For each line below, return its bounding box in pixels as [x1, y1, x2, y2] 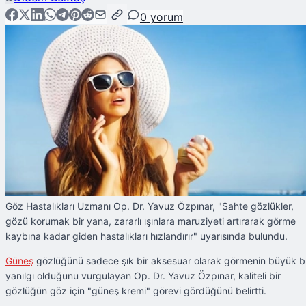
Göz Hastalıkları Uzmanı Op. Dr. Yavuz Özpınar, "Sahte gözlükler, [5, 200, 294, 212]
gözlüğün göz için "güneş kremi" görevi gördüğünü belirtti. [5, 285, 266, 297]
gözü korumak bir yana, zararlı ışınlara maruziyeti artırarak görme [5, 215, 296, 227]
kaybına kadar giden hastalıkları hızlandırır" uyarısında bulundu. [5, 230, 288, 242]
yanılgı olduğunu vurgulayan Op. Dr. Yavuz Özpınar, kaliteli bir [5, 270, 281, 282]
